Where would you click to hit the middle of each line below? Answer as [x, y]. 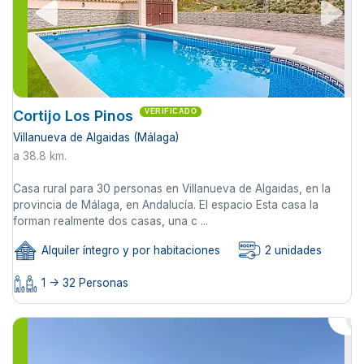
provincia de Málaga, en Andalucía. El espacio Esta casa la [166, 204]
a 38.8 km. [40, 156]
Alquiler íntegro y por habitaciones [129, 251]
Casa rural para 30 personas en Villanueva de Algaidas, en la [172, 188]
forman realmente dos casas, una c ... [110, 221]
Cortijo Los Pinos [73, 115]
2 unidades [292, 251]
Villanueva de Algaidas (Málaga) [96, 137]
